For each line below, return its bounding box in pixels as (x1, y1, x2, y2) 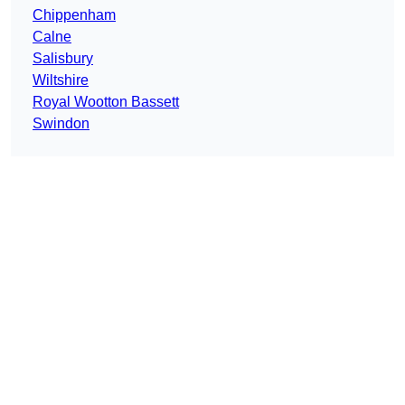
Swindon (33, 116, 89, 132)
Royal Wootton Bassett (33, 94, 179, 110)
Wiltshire (33, 72, 89, 89)
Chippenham (33, 7, 116, 24)
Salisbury (33, 51, 93, 67)
